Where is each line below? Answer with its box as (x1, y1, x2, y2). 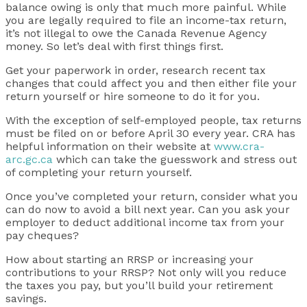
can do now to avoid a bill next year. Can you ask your (5, 203, 290, 217)
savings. (5, 292, 47, 306)
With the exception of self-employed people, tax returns (5, 114, 302, 127)
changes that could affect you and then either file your (5, 77, 297, 90)
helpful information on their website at (5, 140, 214, 153)
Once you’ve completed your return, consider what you (5, 190, 298, 204)
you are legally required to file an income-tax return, (5, 14, 286, 27)
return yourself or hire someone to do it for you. (5, 90, 260, 103)
